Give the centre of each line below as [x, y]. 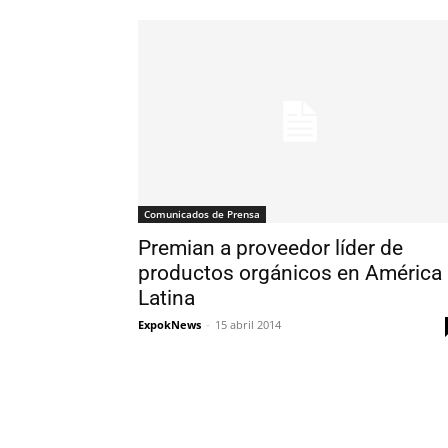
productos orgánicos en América [290, 273]
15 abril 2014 [248, 324]
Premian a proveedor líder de [270, 248]
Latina [166, 298]
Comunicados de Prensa [202, 214]
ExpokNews [169, 324]
